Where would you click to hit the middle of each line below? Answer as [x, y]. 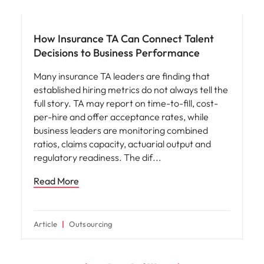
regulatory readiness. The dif [93, 157]
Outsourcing [91, 224]
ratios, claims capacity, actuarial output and [122, 143]
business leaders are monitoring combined [121, 130]
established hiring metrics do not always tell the [131, 89]
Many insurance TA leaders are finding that [122, 76]
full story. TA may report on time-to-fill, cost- [126, 103]
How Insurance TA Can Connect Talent [124, 38]
